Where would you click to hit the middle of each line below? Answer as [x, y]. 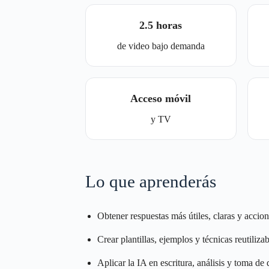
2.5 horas [161, 25]
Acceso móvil [161, 98]
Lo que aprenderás [151, 181]
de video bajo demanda [161, 46]
